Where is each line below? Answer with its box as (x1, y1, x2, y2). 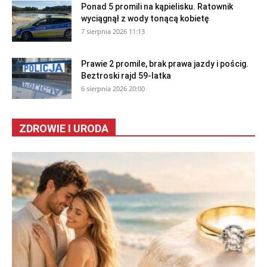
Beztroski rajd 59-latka (81, 71, 171, 81)
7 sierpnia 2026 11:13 (81, 27, 145, 36)
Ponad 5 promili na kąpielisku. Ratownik (81, 2, 233, 12)
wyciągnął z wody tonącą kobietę (81, 14, 209, 24)
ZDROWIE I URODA (19, 122, 108, 135)
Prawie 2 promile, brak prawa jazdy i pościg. (81, 59, 249, 69)
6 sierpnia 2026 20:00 (81, 84, 145, 94)
